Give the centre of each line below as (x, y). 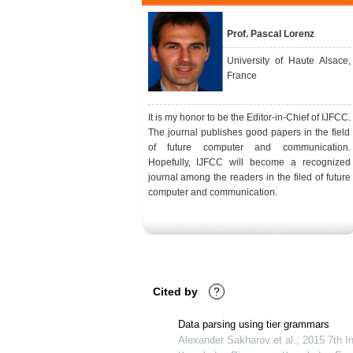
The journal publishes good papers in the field (249, 132)
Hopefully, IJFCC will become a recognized (249, 162)
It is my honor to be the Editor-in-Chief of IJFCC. (249, 117)
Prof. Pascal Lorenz (270, 34)
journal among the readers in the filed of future (249, 177)
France (242, 76)
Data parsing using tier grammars (253, 324)
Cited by (177, 292)
